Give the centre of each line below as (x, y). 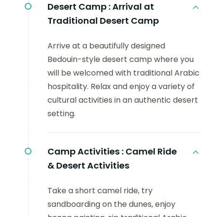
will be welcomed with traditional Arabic (124, 73)
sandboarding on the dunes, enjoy (111, 204)
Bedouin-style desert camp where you (121, 59)
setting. (62, 114)
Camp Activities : (85, 151)
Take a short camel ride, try (100, 191)
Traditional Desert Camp (103, 21)
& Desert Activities (88, 165)
